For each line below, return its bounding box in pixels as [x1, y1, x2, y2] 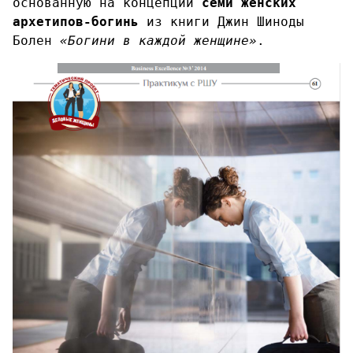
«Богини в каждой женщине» [60, 33, 257, 48]
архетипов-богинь [13, 14, 139, 29]
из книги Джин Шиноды [139, 14, 304, 29]
